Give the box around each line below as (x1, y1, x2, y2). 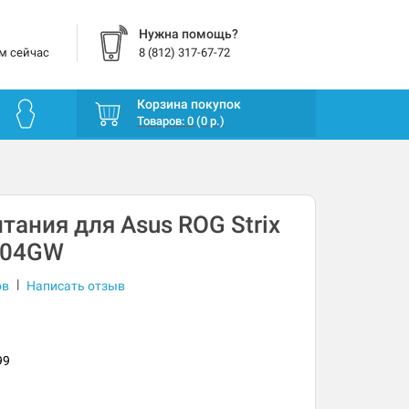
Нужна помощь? (138, 26, 238, 41)
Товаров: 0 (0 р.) (136, 114, 225, 129)
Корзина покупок (136, 97, 241, 112)
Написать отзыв (26, 278, 125, 294)
